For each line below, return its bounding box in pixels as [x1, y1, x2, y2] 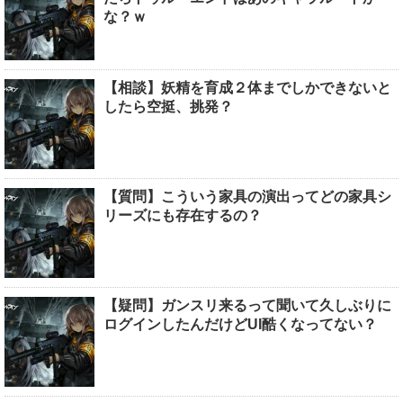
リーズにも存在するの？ [103, 207, 262, 223]
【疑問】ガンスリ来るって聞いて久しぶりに [103, 297, 391, 313]
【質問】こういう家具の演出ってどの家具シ [103, 188, 391, 204]
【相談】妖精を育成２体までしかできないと [103, 79, 391, 95]
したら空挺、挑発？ [103, 98, 233, 114]
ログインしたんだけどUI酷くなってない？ [103, 316, 377, 332]
